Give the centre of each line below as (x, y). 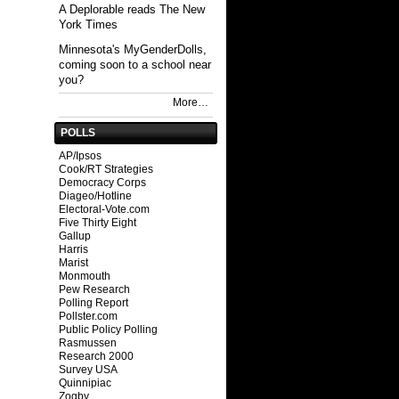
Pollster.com (88, 316)
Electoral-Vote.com (104, 209)
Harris (73, 249)
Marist (73, 262)
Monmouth (84, 276)
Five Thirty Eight (97, 222)
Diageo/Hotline (95, 195)
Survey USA (88, 369)
